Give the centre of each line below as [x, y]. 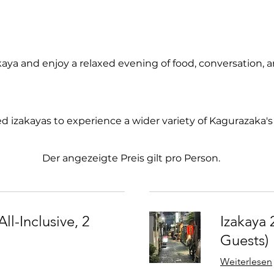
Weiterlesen [246, 262]
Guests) [244, 240]
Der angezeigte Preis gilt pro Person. [131, 158]
